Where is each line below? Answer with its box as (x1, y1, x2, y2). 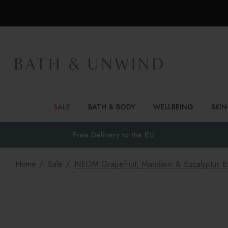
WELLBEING (153, 102, 193, 112)
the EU (131, 129, 154, 140)
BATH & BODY (88, 102, 135, 112)
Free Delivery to (72, 129, 131, 140)
